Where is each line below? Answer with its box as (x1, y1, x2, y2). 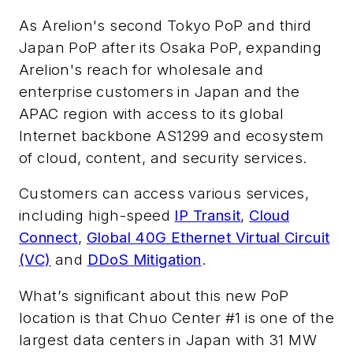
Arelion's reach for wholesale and (19, 60, 264, 79)
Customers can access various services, (19, 184, 310, 203)
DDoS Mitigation (87, 251, 202, 269)
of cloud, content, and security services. (19, 148, 308, 167)
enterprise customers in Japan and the (19, 82, 300, 101)
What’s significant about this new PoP (19, 286, 289, 305)
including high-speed (19, 206, 175, 225)
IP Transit (174, 206, 241, 225)
